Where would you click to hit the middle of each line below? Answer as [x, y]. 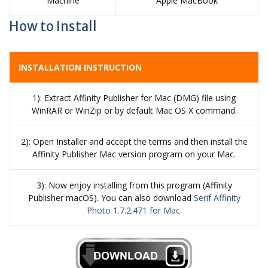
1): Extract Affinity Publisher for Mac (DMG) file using [134, 98]
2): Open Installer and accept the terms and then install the [134, 142]
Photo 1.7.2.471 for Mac [133, 211]
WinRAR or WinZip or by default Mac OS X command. [134, 111]
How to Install [53, 27]
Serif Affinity [217, 198]
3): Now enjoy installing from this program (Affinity [134, 185]
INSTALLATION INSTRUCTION [80, 68]
